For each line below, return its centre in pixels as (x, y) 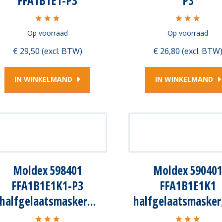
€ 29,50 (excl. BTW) (47, 51)
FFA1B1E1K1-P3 (47, 185)
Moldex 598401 (47, 170)
